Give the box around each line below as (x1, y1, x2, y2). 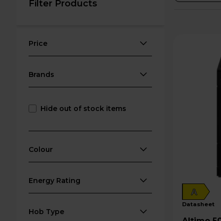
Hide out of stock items (40, 104, 127, 113)
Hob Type (29, 207, 65, 216)
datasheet (186, 201, 215, 208)
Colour (29, 145, 53, 154)
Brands (29, 70, 55, 79)
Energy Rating (29, 176, 81, 185)
